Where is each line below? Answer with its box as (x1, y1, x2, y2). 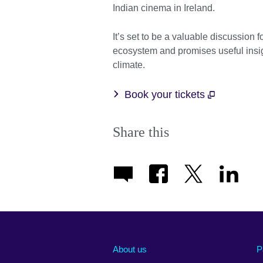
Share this (113, 124, 169, 140)
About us (113, 244, 147, 255)
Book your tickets (124, 88, 208, 100)
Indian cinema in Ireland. (113, 2, 215, 13)
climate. (113, 59, 145, 70)
